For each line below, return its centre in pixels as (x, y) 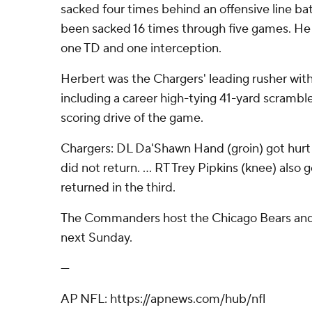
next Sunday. (96, 238)
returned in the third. (118, 188)
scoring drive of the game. (132, 118)
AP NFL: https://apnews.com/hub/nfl (163, 299)
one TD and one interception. (141, 48)
